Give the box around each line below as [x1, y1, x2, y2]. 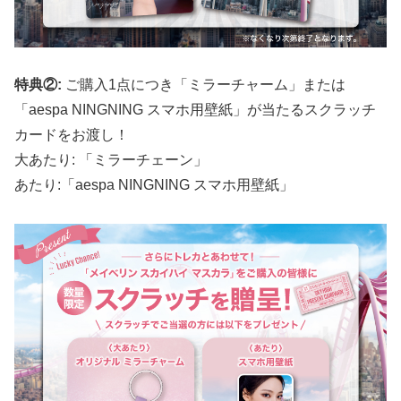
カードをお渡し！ [14, 127, 129, 143]
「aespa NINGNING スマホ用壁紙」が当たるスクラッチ [14, 102, 376, 118]
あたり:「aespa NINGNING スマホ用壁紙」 [14, 177, 294, 193]
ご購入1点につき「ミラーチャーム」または [62, 77, 346, 93]
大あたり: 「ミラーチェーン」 [14, 152, 208, 168]
